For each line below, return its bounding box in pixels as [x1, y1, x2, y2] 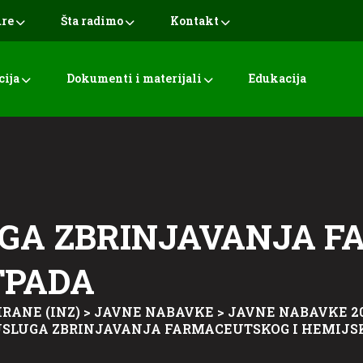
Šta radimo [61, 13, 123, 28]
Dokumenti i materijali [66, 70, 202, 86]
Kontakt [170, 13, 219, 28]
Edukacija [249, 70, 306, 86]
